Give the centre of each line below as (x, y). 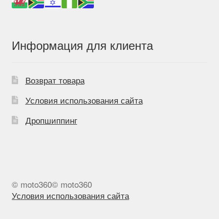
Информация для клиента (83, 44)
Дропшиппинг (51, 120)
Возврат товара (55, 80)
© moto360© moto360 (52, 184)
